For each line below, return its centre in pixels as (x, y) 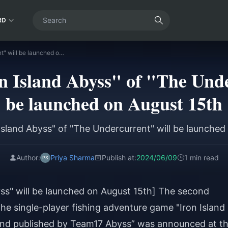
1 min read (202, 158)
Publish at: (119, 158)
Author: (28, 158)
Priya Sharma (73, 158)
